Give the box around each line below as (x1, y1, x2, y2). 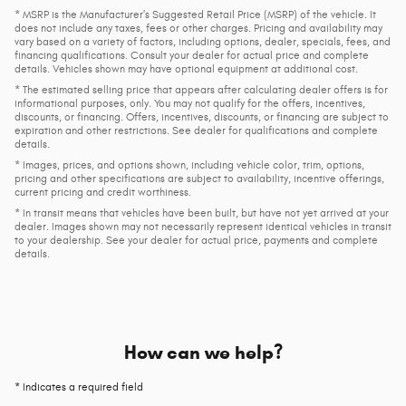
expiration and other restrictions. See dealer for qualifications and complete (14, 124, 378, 138)
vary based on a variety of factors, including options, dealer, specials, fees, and (14, 35, 391, 49)
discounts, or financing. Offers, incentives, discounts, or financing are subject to (14, 111, 389, 124)
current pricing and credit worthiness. (14, 186, 191, 199)
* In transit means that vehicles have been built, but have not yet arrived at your (14, 207, 389, 220)
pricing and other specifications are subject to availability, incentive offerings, (14, 172, 384, 186)
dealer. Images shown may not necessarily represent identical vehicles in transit (14, 220, 391, 234)
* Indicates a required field (14, 381, 143, 394)
